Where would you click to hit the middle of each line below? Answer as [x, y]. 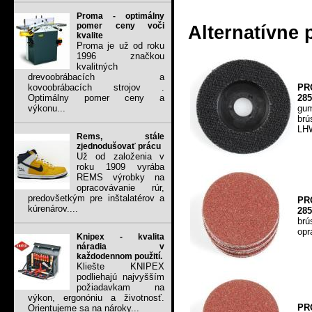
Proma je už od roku [120, 46]
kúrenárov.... [53, 209]
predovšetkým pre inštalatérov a [96, 198]
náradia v [120, 247]
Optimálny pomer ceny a [96, 98]
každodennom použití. [119, 257]
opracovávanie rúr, [120, 188]
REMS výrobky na [120, 178]
